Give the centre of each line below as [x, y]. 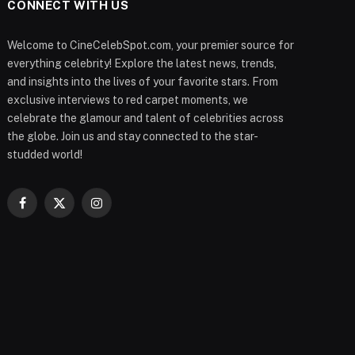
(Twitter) [80, 226]
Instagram [122, 209]
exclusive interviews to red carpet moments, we [128, 99]
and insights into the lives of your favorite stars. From [143, 81]
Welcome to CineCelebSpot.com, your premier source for [151, 45]
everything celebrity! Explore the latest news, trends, [142, 63]
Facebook [47, 209]
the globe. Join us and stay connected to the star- [133, 136]
